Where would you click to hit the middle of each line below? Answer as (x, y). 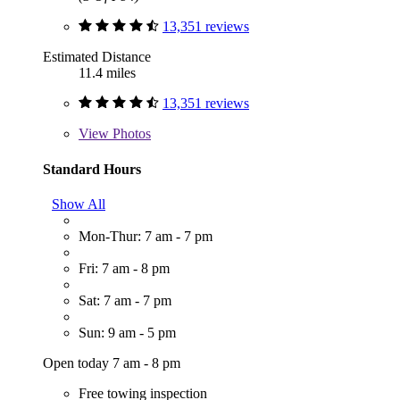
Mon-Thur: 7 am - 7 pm (146, 237)
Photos (130, 134)
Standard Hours (92, 169)
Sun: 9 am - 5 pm (127, 333)
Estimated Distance (97, 57)
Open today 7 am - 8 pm (112, 363)
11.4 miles (107, 73)
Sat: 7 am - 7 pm (125, 301)
